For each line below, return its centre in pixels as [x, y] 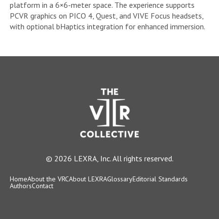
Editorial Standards [160, 179]
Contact [43, 186]
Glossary [120, 179]
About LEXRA [88, 179]
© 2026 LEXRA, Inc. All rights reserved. [109, 159]
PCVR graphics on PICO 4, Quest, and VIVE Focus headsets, [107, 16]
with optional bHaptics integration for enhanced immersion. [108, 27]
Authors [21, 186]
